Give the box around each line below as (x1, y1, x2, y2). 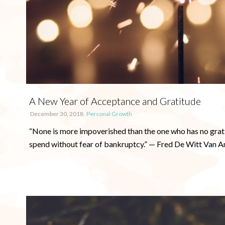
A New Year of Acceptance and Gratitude (29, 95, 201, 107)
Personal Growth (86, 110, 132, 118)
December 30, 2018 (30, 110, 83, 118)
